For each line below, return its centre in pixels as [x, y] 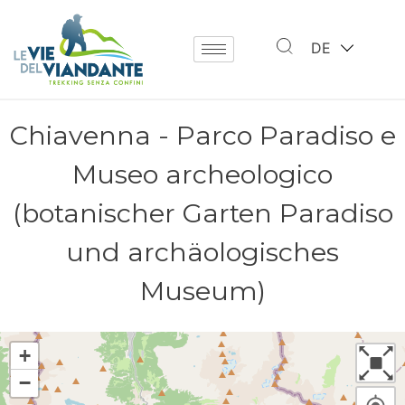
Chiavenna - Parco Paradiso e [202, 136]
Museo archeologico [202, 174]
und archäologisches [202, 252]
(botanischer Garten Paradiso [202, 213]
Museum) [202, 291]
